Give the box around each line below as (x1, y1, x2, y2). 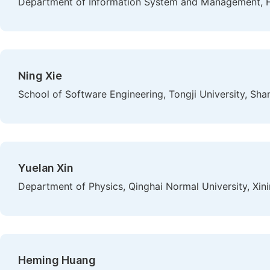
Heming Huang (18, 254, 96, 266)
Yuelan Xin (18, 162, 74, 174)
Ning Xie (18, 69, 62, 82)
